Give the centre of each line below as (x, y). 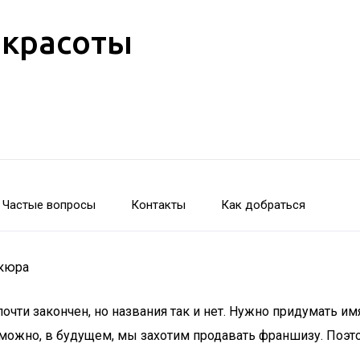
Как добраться (263, 205)
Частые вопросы (49, 205)
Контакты (158, 205)
